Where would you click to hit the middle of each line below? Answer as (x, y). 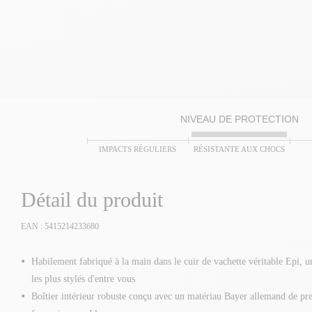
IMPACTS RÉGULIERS (137, 149)
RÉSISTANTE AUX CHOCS (239, 149)
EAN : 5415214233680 (60, 226)
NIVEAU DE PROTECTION (239, 119)
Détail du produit (92, 200)
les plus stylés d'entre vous (83, 279)
